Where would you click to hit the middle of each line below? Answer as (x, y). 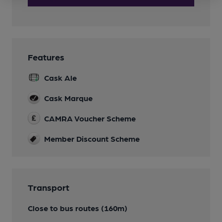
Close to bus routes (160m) (78, 208)
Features (46, 57)
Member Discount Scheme (92, 139)
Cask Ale (60, 78)
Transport (49, 187)
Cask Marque (68, 98)
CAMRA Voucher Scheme (90, 118)
